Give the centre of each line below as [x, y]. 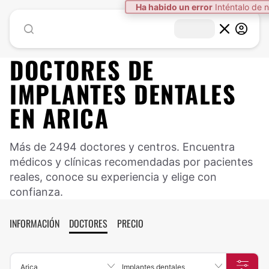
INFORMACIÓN [35, 223]
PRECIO [130, 223]
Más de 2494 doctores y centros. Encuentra [122, 147]
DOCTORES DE [82, 70]
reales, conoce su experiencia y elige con [113, 177]
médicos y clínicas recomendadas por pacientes [131, 162]
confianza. [36, 192]
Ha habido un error [174, 7]
